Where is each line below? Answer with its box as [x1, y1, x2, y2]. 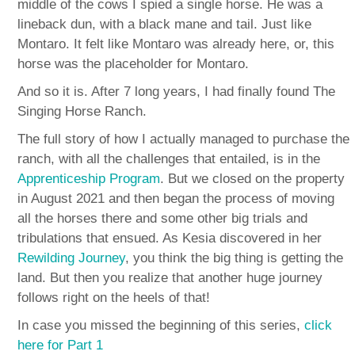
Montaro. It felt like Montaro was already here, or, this [17, 36, 335, 52]
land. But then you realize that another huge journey [17, 269, 323, 285]
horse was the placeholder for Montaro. [17, 55, 250, 71]
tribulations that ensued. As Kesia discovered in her [17, 230, 323, 246]
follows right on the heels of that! [17, 289, 211, 305]
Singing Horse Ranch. [17, 103, 147, 119]
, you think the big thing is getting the [125, 250, 344, 265]
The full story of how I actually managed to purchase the [17, 131, 350, 147]
